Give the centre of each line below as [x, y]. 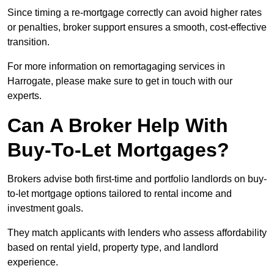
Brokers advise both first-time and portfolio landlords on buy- [137, 179]
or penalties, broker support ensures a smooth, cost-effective [137, 28]
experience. [33, 262]
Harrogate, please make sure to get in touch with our [120, 81]
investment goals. [45, 209]
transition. [28, 42]
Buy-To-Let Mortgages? [118, 150]
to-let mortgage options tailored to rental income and [120, 194]
